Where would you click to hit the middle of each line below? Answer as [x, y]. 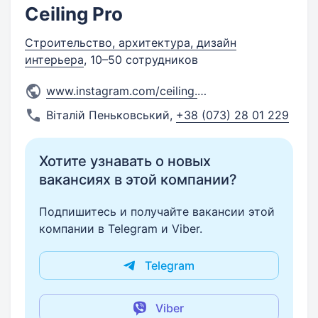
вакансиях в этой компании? [138, 180]
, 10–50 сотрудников [141, 60]
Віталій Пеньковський [108, 115]
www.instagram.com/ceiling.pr [202, 91]
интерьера [54, 60]
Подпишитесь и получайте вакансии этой [157, 212]
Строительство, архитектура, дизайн [131, 43]
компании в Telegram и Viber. [121, 229]
